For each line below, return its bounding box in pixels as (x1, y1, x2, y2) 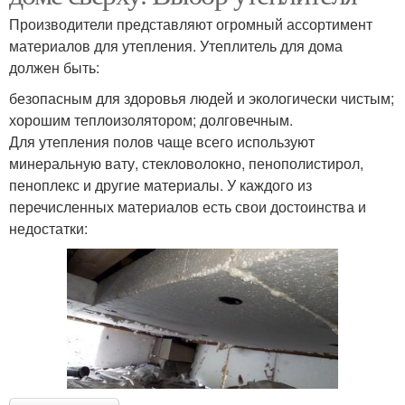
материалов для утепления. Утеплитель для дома (9, 34, 343, 56)
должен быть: (9, 56, 99, 78)
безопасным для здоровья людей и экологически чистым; (9, 87, 394, 108)
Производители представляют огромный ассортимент (9, 13, 372, 34)
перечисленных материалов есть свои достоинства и (9, 195, 366, 217)
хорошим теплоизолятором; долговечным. (9, 108, 293, 130)
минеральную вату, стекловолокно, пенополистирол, (9, 152, 363, 174)
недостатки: (9, 217, 88, 239)
